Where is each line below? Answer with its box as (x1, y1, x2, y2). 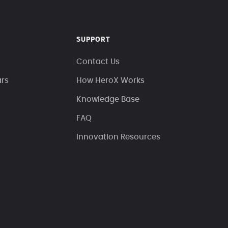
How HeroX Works (76, 77, 145, 85)
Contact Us (76, 58, 120, 66)
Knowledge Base (76, 96, 140, 104)
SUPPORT (76, 36, 111, 44)
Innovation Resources (76, 133, 161, 141)
